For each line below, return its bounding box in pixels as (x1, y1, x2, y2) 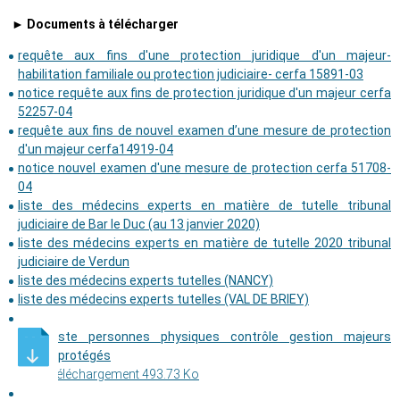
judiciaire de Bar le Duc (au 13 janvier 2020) (18, 217, 260, 232)
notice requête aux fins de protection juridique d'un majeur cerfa (18, 86, 391, 101)
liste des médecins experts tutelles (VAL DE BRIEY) (18, 292, 309, 307)
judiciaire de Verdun (18, 254, 129, 270)
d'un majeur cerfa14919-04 (18, 142, 173, 157)
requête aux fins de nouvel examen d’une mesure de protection (18, 123, 391, 138)
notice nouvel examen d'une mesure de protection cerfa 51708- (18, 161, 391, 176)
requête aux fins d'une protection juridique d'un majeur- (18, 48, 391, 63)
